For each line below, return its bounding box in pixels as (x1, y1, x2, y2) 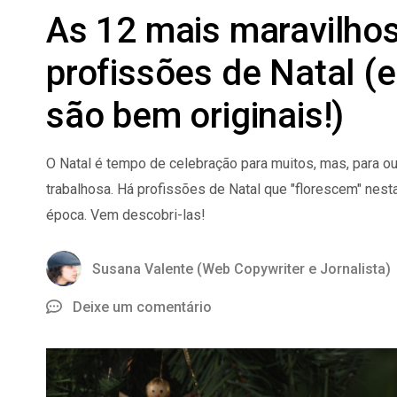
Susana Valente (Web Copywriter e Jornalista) (92, 260, 391, 277)
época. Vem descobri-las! (46, 206, 206, 223)
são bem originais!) (46, 94, 345, 136)
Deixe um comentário (73, 298, 212, 315)
